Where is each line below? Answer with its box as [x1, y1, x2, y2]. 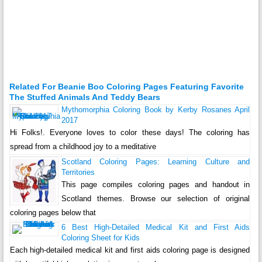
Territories [61, 168, 95, 177]
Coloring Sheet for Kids [61, 233, 140, 243]
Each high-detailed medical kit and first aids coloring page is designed [9, 246, 250, 255]
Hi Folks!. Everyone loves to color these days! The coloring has [9, 128, 250, 137]
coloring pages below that [9, 208, 96, 218]
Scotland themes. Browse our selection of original [61, 194, 250, 204]
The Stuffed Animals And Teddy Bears [9, 92, 160, 102]
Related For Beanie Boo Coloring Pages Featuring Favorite [9, 82, 244, 92]
